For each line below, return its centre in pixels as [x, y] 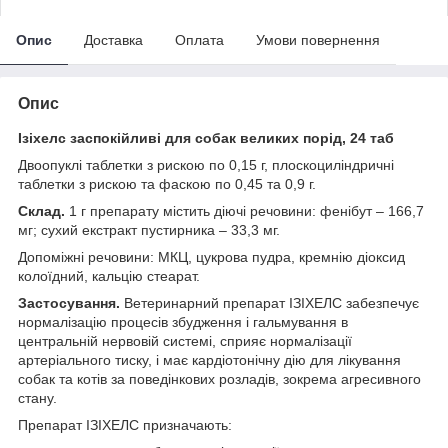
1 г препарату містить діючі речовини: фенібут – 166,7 [246, 210]
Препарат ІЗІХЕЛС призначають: [125, 424]
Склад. [43, 210]
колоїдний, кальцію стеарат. [109, 275]
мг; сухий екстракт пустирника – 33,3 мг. [149, 229]
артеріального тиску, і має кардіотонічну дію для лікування [209, 359]
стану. [37, 397]
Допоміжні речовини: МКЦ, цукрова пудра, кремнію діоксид [211, 256]
